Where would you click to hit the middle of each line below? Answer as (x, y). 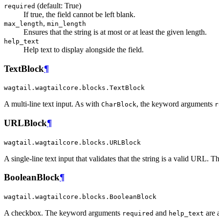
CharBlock (119, 105)
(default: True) (58, 5)
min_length (66, 23)
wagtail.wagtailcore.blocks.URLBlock (72, 142)
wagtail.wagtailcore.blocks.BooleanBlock (80, 197)
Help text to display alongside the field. (84, 49)
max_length (23, 23)
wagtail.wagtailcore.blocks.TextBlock (74, 88)
